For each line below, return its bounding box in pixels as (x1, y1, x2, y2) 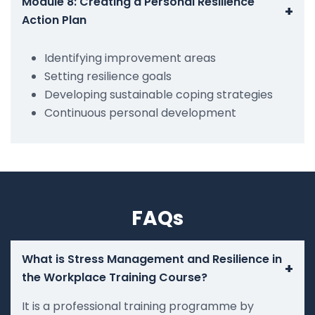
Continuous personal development (44, 104, 236, 121)
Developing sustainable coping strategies (44, 86, 273, 103)
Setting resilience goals (44, 67, 172, 84)
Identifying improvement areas (44, 49, 216, 66)
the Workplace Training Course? (22, 269, 207, 285)
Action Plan (22, 11, 86, 28)
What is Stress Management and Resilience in (22, 250, 282, 267)
